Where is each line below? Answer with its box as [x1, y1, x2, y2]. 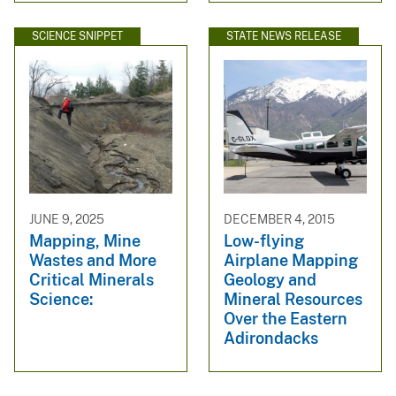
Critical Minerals [29, 270, 154, 289]
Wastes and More [29, 250, 156, 270]
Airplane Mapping [224, 250, 358, 270]
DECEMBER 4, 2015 [224, 212, 335, 227]
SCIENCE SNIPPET [32, 29, 123, 42]
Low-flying [224, 231, 304, 250]
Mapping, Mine [29, 231, 141, 250]
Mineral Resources [224, 289, 362, 308]
